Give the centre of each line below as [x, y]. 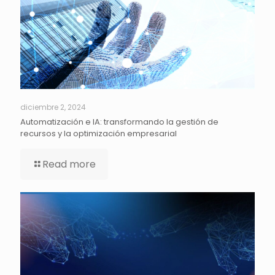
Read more [69, 164]
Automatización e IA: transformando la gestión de [119, 122]
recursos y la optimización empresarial [99, 133]
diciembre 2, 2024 [53, 107]
